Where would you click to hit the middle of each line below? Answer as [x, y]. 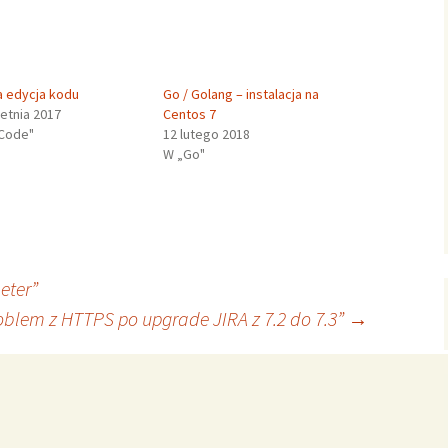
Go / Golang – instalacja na [240, 94]
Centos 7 [189, 114]
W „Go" [183, 154]
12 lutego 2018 [206, 134]
